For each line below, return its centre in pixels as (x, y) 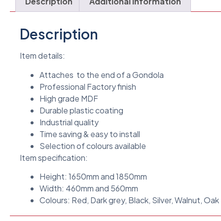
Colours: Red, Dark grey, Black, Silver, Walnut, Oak (129, 200)
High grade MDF (69, 98)
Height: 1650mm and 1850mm (93, 177)
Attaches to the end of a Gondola (102, 74)
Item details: (42, 56)
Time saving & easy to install (90, 134)
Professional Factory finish (88, 86)
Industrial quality (69, 122)
